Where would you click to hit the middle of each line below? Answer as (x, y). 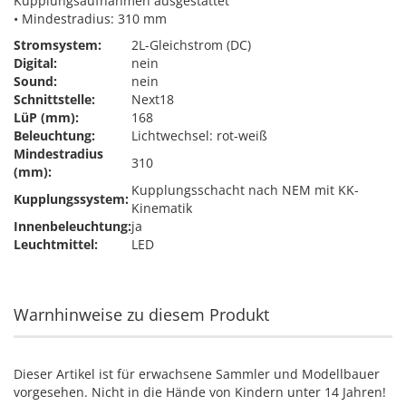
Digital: (35, 63)
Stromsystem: (58, 45)
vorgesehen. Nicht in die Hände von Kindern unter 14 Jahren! (200, 392)
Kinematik (162, 208)
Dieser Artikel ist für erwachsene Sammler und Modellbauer (197, 374)
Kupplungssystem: (71, 199)
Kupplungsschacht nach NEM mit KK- (245, 190)
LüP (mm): (46, 117)
